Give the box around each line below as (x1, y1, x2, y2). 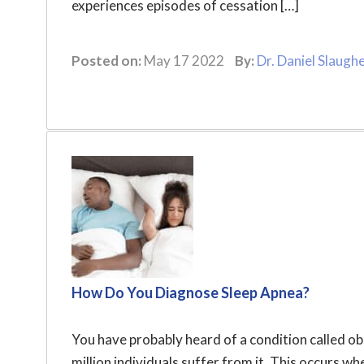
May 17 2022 (141, 52, 227, 69)
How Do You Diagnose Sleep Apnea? (71, 284, 310, 301)
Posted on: (71, 52, 141, 69)
